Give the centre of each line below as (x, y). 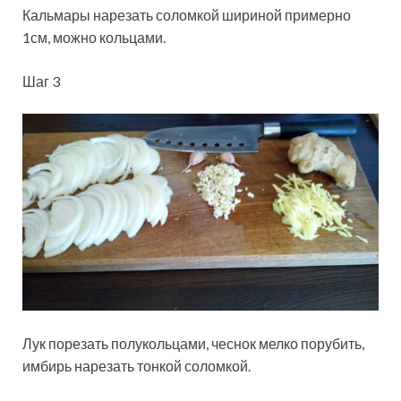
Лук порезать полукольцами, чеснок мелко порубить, (193, 343)
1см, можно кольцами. (94, 38)
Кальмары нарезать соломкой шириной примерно (187, 15)
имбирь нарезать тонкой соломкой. (137, 365)
